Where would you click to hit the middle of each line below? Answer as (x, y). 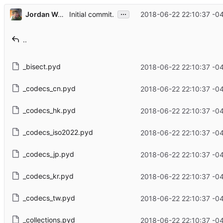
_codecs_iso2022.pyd (58, 132)
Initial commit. (91, 14)
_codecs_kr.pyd (48, 176)
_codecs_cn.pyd (49, 89)
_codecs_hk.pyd (49, 111)
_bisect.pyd (42, 67)
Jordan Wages (60, 14)
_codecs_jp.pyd (48, 154)
